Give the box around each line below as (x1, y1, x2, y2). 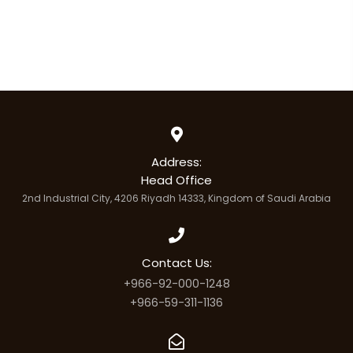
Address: (151, 154, 202, 170)
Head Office (141, 172, 212, 188)
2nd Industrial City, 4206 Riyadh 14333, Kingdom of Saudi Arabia (22, 191, 331, 205)
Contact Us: (141, 255, 212, 271)
